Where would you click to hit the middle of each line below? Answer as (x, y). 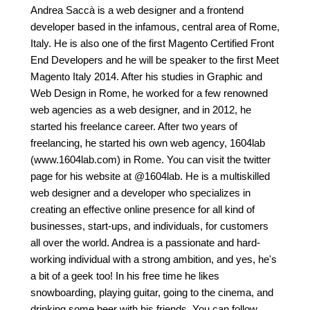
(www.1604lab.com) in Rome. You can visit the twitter (151, 160)
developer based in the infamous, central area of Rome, (155, 27)
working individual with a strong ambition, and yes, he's (154, 259)
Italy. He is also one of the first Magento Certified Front (152, 44)
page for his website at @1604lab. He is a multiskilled (150, 176)
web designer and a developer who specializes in (140, 193)
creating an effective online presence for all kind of (143, 210)
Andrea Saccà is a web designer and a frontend (137, 10)
